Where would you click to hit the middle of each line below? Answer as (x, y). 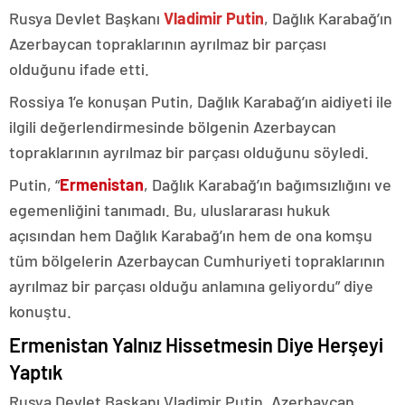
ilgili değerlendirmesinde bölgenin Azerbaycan (173, 127)
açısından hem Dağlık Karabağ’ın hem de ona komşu (191, 235)
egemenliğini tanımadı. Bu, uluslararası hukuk (170, 210)
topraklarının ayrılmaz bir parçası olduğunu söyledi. (189, 152)
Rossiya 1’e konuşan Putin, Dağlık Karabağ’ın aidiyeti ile (201, 101)
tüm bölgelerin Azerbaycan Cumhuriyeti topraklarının (197, 260)
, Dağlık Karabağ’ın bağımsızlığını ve (268, 184)
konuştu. (40, 311)
